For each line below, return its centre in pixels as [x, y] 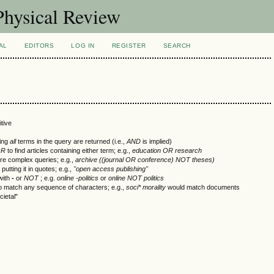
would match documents [203, 187]
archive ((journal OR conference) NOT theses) [145, 159]
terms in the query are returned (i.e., [71, 141]
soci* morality [146, 187]
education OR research [167, 150]
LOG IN [83, 46]
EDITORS [39, 46]
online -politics [78, 178]
